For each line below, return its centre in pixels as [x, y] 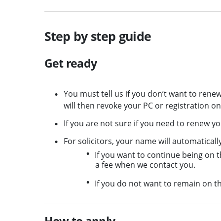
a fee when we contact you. [145, 165]
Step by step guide [97, 36]
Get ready [71, 63]
